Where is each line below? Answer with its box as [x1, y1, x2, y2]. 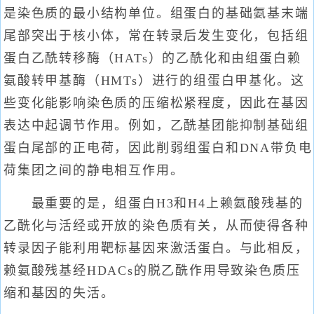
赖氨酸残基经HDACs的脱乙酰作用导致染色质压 [4, 264, 301, 278]
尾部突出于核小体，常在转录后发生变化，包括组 [4, 29, 309, 43]
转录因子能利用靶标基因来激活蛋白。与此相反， [4, 241, 309, 255]
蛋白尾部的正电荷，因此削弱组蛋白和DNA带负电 [4, 141, 313, 155]
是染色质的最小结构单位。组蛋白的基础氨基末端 [4, 6, 309, 20]
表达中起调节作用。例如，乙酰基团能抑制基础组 [4, 118, 309, 132]
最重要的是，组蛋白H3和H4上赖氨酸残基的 [4, 196, 303, 210]
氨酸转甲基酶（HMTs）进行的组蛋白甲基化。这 [4, 74, 305, 88]
